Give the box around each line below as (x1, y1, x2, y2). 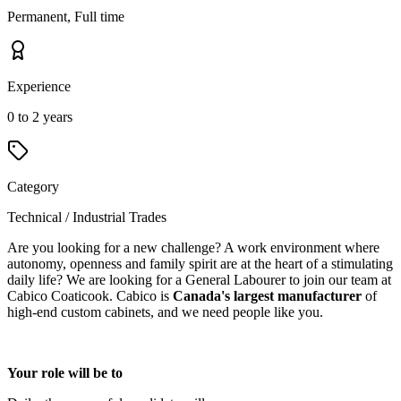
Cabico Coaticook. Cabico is (7, 288, 173, 304)
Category (7, 179, 59, 195)
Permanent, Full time (7, 9, 124, 25)
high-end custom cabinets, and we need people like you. (7, 304, 330, 320)
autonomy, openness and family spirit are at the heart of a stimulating (7, 256, 393, 272)
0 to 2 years (7, 109, 73, 125)
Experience (7, 79, 71, 95)
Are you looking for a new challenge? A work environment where (7, 240, 380, 256)
